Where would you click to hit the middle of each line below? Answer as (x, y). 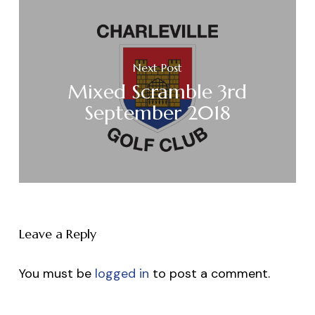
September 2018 (157, 113)
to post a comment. (209, 274)
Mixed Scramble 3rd (157, 92)
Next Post (157, 68)
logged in (122, 274)
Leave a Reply (57, 234)
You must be (57, 274)
